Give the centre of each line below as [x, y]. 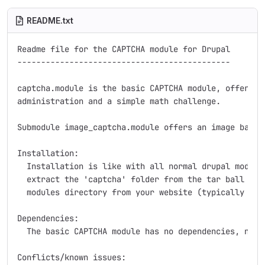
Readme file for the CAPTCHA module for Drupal [124, 49]
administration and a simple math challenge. [119, 101]
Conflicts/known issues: [72, 257]
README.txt [50, 20]
